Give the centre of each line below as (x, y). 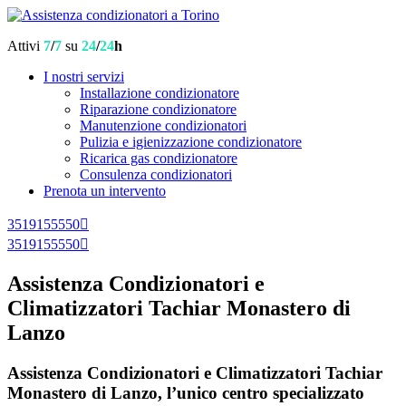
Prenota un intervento (105, 191)
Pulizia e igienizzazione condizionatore (191, 142)
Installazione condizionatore (159, 93)
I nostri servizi (84, 77)
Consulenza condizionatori (156, 174)
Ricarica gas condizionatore (159, 158)
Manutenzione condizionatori (163, 126)
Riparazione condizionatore (158, 109)
